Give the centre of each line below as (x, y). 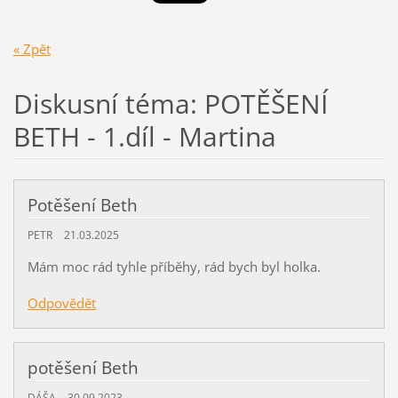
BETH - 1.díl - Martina (144, 136)
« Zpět (32, 48)
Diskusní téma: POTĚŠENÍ (170, 103)
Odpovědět (61, 302)
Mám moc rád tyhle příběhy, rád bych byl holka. (174, 266)
